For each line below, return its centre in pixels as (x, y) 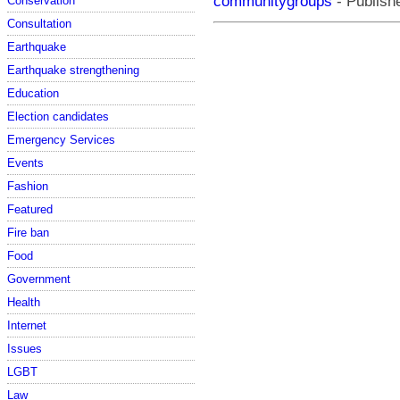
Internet (27, 325)
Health (24, 302)
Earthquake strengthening (73, 70)
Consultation (39, 23)
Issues (25, 348)
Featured (30, 209)
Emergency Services (61, 139)
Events (25, 162)
